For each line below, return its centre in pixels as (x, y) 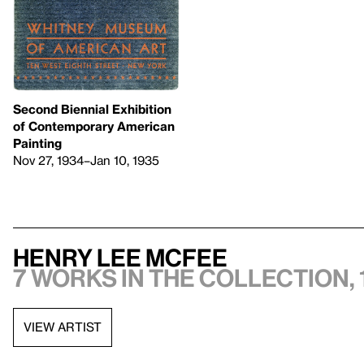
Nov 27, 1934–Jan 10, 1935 (86, 160)
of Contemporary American (94, 126)
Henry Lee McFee (120, 257)
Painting (37, 143)
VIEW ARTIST (63, 327)
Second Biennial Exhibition (92, 108)
